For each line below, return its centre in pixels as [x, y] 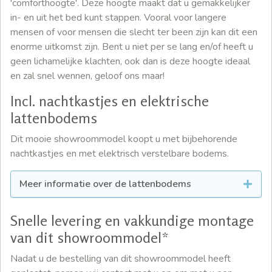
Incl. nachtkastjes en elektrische [110, 101]
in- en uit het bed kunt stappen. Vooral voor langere [118, 18]
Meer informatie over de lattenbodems [105, 184]
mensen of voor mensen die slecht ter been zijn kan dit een [134, 32]
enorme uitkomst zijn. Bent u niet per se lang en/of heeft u [132, 47]
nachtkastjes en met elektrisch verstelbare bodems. [120, 154]
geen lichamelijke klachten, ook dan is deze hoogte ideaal [130, 62]
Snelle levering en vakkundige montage [132, 221]
